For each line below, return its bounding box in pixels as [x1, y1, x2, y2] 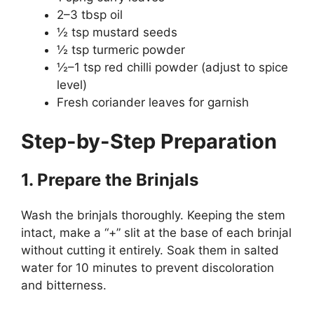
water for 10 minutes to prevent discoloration [21, 260, 274, 275]
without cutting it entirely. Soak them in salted [21, 243, 279, 257]
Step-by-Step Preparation [21, 128, 277, 153]
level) [57, 78, 87, 93]
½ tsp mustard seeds [57, 25, 177, 40]
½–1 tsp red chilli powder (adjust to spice [57, 60, 288, 75]
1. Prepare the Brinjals [21, 169, 198, 190]
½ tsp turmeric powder [57, 43, 185, 57]
